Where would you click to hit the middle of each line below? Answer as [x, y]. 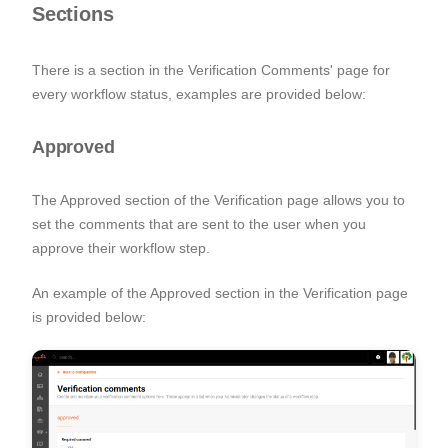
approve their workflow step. [121, 248]
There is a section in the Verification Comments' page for [211, 70]
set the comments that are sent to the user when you [199, 224]
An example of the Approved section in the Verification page [220, 293]
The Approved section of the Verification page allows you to [218, 200]
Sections [73, 14]
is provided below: [91, 317]
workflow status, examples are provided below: [220, 94]
